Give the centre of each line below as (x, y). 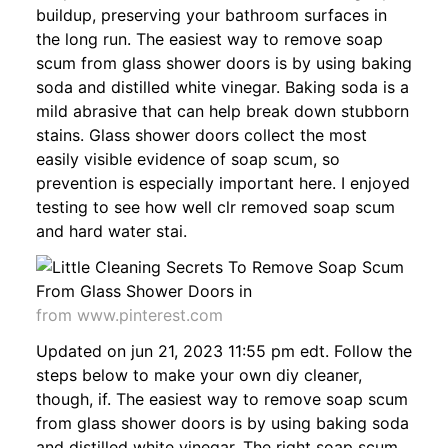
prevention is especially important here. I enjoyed (223, 182)
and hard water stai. (111, 230)
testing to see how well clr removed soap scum (215, 206)
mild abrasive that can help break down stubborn (222, 110)
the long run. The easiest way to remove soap (209, 38)
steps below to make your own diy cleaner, (199, 374)
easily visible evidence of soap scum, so (188, 158)
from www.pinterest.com (129, 314)
